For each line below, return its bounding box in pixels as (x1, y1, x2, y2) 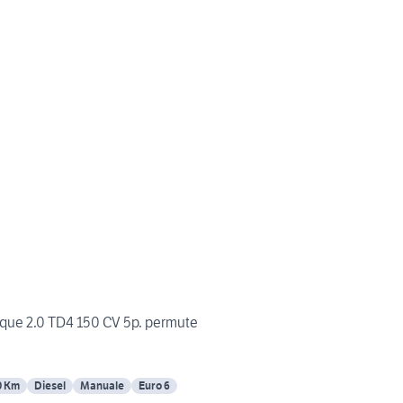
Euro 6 (139, 379, 170, 393)
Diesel (34, 379, 66, 393)
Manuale (80, 379, 124, 393)
